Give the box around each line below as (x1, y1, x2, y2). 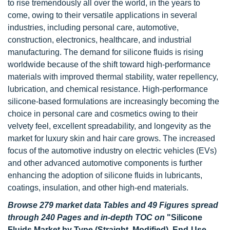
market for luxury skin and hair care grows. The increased (8, 134, 215, 143)
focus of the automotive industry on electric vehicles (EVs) (8, 146, 217, 155)
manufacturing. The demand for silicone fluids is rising (8, 48, 203, 56)
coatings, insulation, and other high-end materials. (8, 183, 188, 192)
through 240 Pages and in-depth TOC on (8, 213, 167, 222)
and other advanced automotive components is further (8, 159, 202, 167)
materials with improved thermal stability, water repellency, (8, 72, 218, 81)
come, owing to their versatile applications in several (8, 11, 197, 20)
